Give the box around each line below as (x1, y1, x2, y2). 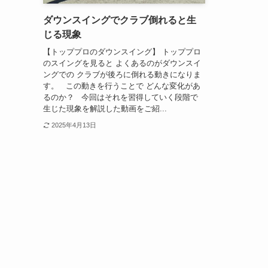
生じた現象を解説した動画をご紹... (43, 103, 167, 113)
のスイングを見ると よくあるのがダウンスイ (43, 58, 201, 68)
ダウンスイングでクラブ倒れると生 (43, 15, 196, 26)
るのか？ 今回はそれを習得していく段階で (43, 92, 198, 102)
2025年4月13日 (51, 121, 96, 129)
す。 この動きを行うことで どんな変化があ (43, 81, 200, 90)
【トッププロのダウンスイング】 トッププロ (43, 47, 201, 56)
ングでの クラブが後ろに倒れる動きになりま (43, 69, 201, 79)
